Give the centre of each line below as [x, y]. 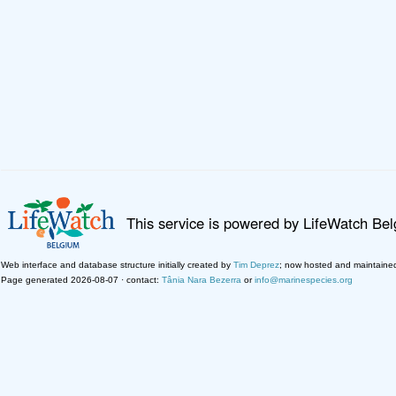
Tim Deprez [256, 264]
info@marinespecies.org [304, 279]
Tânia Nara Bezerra [202, 279]
